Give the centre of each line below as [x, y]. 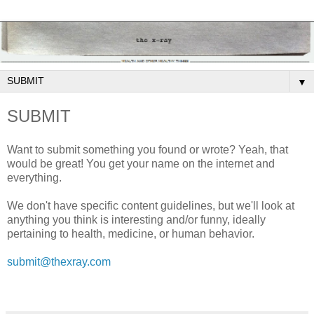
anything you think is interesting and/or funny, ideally [136, 220]
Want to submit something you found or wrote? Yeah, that [148, 150]
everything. [34, 178]
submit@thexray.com [59, 262]
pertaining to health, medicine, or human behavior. [131, 234]
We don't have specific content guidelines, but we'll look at [151, 206]
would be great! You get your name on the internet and [141, 164]
